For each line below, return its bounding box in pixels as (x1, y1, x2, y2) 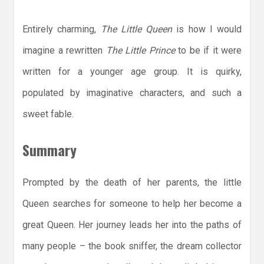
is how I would (172, 24, 242, 35)
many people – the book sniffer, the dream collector (22, 240, 242, 252)
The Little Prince (105, 45, 175, 57)
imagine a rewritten (22, 45, 106, 57)
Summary (22, 139, 77, 161)
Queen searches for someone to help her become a (22, 198, 242, 210)
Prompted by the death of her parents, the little (22, 177, 242, 189)
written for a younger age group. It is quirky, (22, 66, 242, 78)
